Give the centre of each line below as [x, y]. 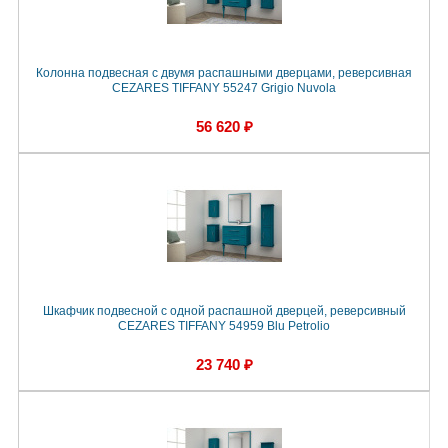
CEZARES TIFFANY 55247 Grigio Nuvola [224, 87]
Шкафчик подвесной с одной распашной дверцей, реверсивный [224, 310]
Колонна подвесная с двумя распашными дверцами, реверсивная [224, 72]
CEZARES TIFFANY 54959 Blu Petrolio [224, 325]
